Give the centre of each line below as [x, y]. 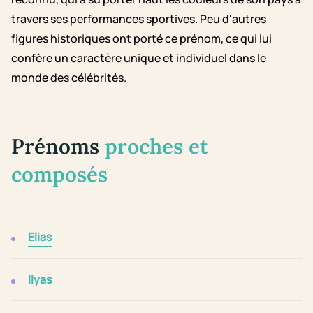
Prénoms [58, 146]
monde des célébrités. [69, 78]
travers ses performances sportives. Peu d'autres [139, 19]
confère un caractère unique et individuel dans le [139, 58]
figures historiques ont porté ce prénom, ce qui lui [141, 39]
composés [59, 174]
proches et [156, 146]
